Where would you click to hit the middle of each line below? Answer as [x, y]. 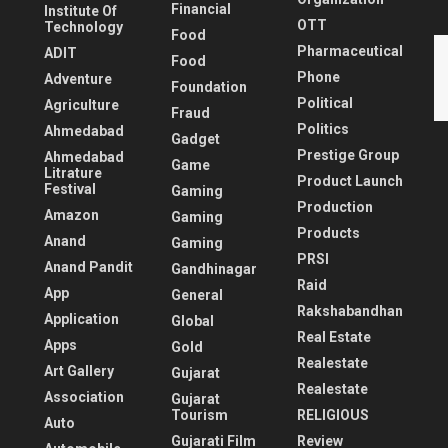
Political [325, 102]
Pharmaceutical [350, 50]
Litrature [73, 172]
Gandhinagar [213, 268]
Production [335, 206]
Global [192, 320]
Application [81, 318]
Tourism [199, 414]
